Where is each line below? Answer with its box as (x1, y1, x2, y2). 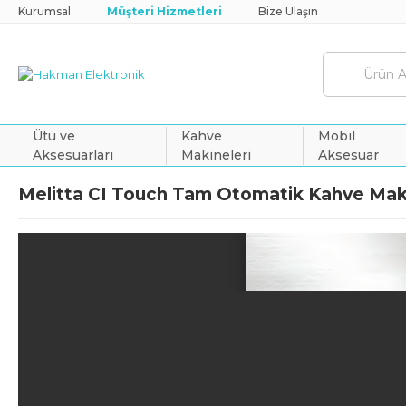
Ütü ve (33, 127, 75, 144)
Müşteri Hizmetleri (107, 4, 222, 18)
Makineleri (180, 146, 251, 163)
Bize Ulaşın (258, 4, 318, 18)
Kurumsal (18, 4, 71, 18)
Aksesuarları (33, 146, 113, 163)
